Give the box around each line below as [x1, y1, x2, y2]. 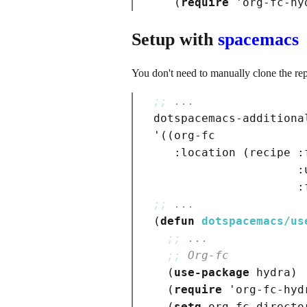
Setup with [132, 29, 218, 50]
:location [174, 146, 236, 160]
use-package [174, 266, 249, 280]
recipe [249, 146, 297, 160]
